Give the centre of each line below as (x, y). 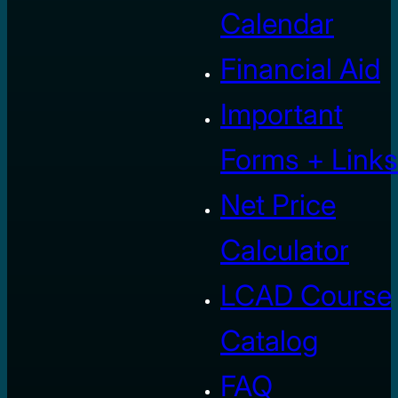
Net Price (278, 204)
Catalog (269, 340)
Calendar (277, 23)
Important (282, 114)
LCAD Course (306, 295)
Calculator (285, 250)
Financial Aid (300, 68)
